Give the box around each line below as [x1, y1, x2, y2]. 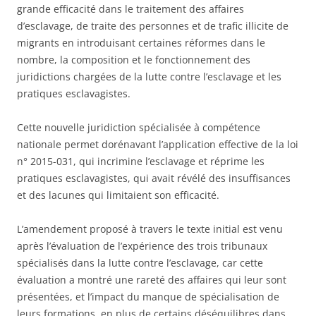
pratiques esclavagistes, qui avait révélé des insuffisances [17, 171, 291, 185]
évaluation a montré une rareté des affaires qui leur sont [17, 272, 286, 286]
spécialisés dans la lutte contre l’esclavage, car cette [17, 255, 263, 269]
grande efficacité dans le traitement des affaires [17, 1, 244, 16]
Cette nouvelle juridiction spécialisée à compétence [17, 120, 260, 134]
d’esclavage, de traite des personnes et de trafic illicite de [17, 18, 288, 32]
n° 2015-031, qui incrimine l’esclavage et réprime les [17, 154, 265, 168]
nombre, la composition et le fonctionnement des [17, 52, 250, 66]
